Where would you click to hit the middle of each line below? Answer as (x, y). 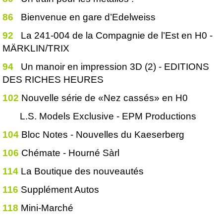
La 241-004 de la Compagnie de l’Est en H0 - (117, 35)
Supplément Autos (60, 190)
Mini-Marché (47, 208)
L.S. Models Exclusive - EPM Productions (99, 116)
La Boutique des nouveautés (82, 171)
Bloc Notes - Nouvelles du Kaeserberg (103, 135)
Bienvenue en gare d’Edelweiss (88, 17)
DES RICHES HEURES (53, 80)
